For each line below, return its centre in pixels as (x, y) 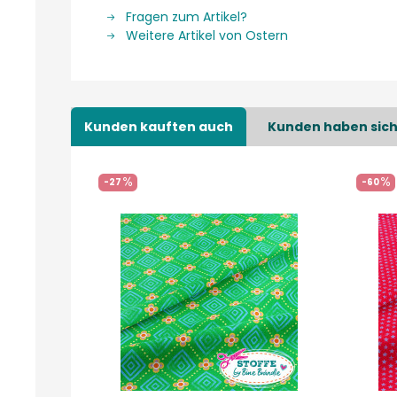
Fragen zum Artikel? (185, 17)
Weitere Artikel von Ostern (205, 35)
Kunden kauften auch (159, 127)
